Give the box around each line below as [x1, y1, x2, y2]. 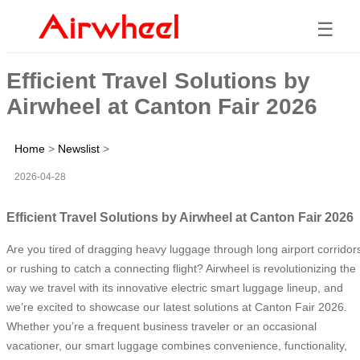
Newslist [58, 141, 100, 155]
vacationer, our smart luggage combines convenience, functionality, [6, 338, 347, 352]
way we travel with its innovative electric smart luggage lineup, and [6, 280, 343, 294]
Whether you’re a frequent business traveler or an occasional [6, 319, 317, 333]
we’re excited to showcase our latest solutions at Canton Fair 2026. [6, 300, 347, 313]
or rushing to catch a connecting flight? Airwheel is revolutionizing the [6, 261, 356, 275]
